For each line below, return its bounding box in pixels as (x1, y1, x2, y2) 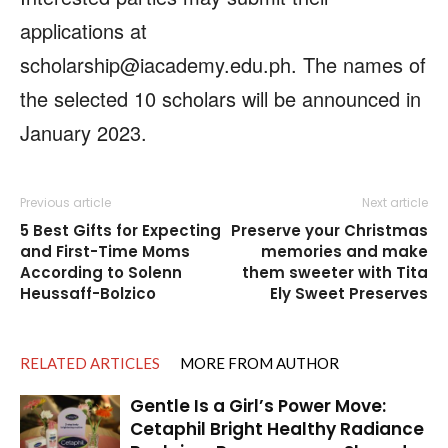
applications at (20, 15, 147, 45)
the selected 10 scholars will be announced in (20, 83, 421, 113)
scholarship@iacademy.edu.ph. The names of (20, 49, 426, 79)
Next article (362, 193, 428, 211)
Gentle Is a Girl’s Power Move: (130, 393, 386, 418)
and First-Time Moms (20, 240, 190, 262)
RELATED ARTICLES (20, 353, 160, 372)
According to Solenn (20, 261, 182, 283)
